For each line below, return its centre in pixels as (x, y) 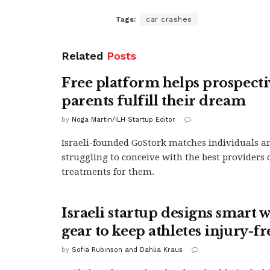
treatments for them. (108, 171)
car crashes (169, 19)
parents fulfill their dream (154, 101)
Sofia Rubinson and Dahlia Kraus (127, 250)
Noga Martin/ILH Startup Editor (124, 119)
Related (82, 55)
